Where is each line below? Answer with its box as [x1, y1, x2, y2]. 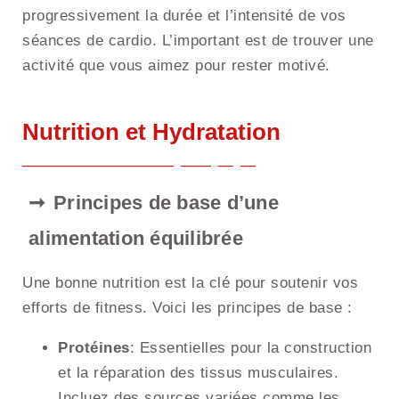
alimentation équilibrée [28, 227, 243, 250]
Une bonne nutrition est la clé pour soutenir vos [22, 274, 358, 292]
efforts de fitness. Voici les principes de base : [22, 299, 353, 317]
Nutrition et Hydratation [22, 118, 281, 146]
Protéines [58, 339, 130, 357]
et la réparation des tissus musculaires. [58, 364, 338, 382]
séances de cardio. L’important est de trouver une [22, 32, 374, 50]
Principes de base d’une [53, 191, 279, 215]
